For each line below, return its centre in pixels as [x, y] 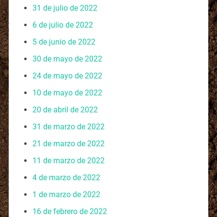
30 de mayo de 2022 [67, 59]
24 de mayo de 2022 [67, 76]
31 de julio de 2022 [65, 8]
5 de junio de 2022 [64, 42]
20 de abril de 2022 [65, 109]
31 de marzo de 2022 [68, 126]
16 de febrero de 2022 [70, 211]
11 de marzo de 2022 [68, 160]
